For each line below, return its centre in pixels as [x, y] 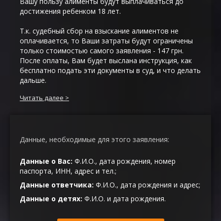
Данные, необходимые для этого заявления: [94, 140]
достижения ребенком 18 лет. [70, 11]
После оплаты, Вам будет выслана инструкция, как [106, 61]
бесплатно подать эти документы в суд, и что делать [110, 71]
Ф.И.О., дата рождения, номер [124, 161]
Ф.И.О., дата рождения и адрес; [147, 185]
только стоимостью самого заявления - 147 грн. [102, 51]
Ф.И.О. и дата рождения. [124, 199]
